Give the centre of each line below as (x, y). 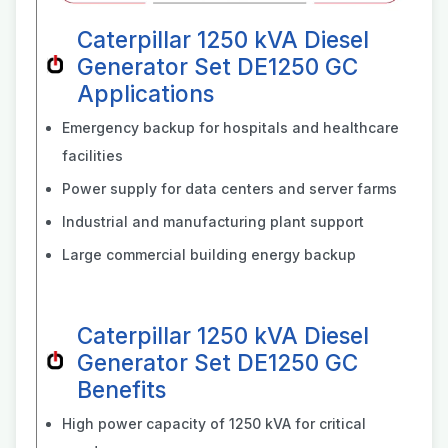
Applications (145, 93)
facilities (92, 155)
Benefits (121, 389)
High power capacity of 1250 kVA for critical (214, 423)
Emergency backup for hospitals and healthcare (230, 127)
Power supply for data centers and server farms (229, 188)
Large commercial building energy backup (209, 254)
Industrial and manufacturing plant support (213, 221)
